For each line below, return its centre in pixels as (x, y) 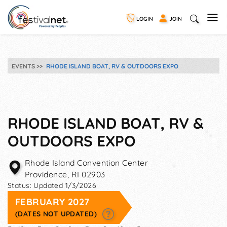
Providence (46, 174)
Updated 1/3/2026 (65, 185)
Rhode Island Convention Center (87, 163)
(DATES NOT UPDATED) (57, 214)
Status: (21, 185)
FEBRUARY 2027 (52, 202)
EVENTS (23, 66)
